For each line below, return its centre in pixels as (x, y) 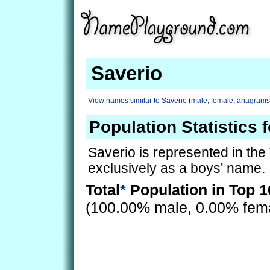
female (222, 100)
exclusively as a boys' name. (176, 168)
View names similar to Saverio (137, 100)
